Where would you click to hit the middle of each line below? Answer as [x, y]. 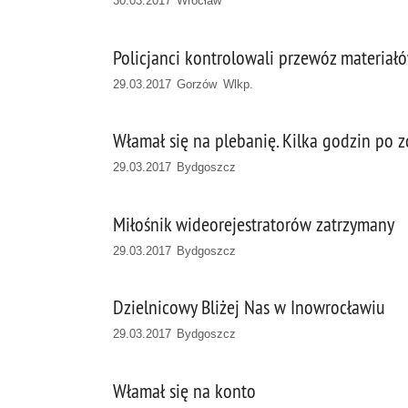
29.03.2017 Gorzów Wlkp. [183, 84]
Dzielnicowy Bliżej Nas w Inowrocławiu [249, 308]
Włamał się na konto [184, 391]
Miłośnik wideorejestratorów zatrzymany [254, 224]
